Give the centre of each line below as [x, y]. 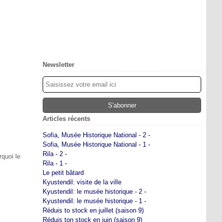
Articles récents [66, 119]
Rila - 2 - [55, 154]
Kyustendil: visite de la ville [82, 182]
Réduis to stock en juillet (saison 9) [93, 210]
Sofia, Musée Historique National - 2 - [96, 135]
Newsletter [58, 65]
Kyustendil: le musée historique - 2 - [94, 192]
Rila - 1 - [55, 163]
